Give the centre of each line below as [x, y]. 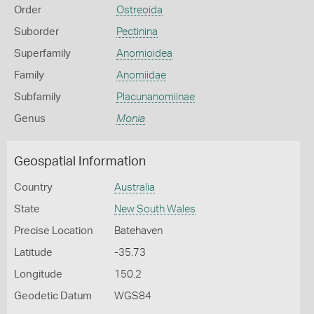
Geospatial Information [80, 162]
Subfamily [37, 97]
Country [33, 187]
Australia [134, 187]
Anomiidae [141, 75]
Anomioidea [144, 54]
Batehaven [138, 231]
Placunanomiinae [155, 97]
